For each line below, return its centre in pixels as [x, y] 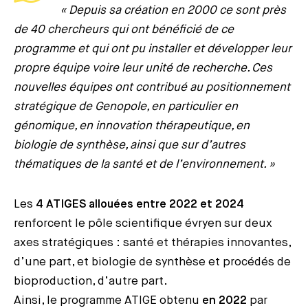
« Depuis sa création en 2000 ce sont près [173, 10]
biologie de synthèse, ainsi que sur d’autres [130, 145]
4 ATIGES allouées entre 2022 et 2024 [140, 204]
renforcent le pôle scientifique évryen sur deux [143, 223]
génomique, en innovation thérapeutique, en [132, 126]
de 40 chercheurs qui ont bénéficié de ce [124, 30]
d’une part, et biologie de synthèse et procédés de [152, 262]
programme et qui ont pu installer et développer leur [153, 49]
